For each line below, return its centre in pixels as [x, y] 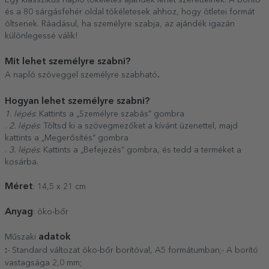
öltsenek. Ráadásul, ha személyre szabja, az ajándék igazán [120, 24]
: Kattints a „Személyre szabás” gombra [110, 114]
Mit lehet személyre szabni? [68, 62]
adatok [55, 237]
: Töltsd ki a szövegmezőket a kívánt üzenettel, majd [138, 126]
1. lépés [20, 114]
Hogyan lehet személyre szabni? [77, 102]
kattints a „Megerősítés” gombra [67, 138]
